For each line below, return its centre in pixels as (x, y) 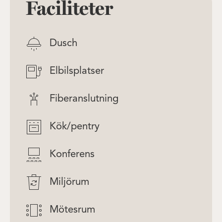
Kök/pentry (75, 127)
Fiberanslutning (84, 99)
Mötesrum (72, 210)
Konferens (72, 155)
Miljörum (69, 182)
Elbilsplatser (77, 71)
